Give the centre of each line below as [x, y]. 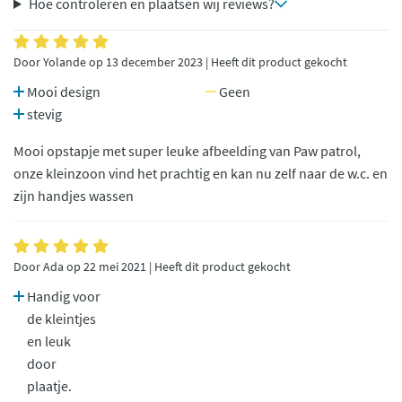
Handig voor [62, 297]
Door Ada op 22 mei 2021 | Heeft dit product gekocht [152, 267]
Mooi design [62, 92]
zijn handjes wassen [74, 196]
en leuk [49, 341]
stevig [43, 114]
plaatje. [49, 386]
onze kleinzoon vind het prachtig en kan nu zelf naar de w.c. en [201, 174]
